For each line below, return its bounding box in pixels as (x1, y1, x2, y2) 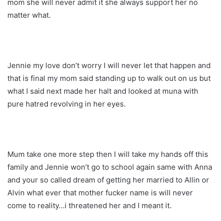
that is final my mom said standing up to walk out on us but (7, 74, 211, 83)
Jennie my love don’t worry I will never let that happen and (7, 61, 211, 71)
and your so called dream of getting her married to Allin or (7, 175, 209, 185)
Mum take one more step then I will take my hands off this (7, 149, 208, 159)
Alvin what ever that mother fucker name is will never (7, 188, 193, 198)
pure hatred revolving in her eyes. (7, 99, 126, 109)
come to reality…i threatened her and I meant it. (7, 201, 172, 211)
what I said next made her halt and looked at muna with (7, 86, 198, 96)
